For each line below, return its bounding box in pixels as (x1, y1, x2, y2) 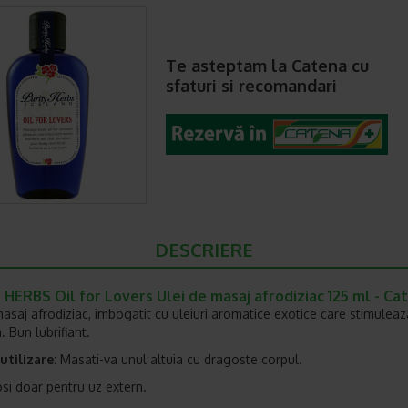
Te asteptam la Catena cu (166, 56, 369, 76)
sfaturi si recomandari (166, 76, 337, 96)
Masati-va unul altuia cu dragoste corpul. (56, 352, 302, 367)
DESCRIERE (155, 238, 253, 261)
